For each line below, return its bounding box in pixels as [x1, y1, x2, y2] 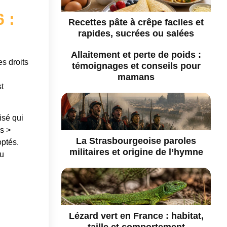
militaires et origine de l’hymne [69, 146, 203, 157]
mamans [118, 72, 155, 83]
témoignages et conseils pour [71, 61, 201, 71]
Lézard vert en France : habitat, [68, 210, 204, 221]
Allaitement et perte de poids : [71, 50, 201, 60]
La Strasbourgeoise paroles [76, 135, 196, 146]
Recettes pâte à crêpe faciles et [68, 17, 204, 28]
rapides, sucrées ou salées [78, 28, 194, 39]
